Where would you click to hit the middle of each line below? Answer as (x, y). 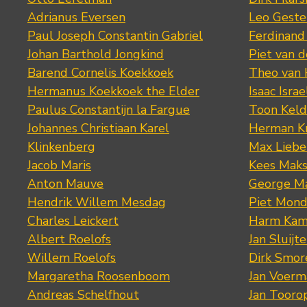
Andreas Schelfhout (83, 294)
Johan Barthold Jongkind (96, 54)
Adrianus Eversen (76, 17)
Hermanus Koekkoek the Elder (113, 91)
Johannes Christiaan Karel (98, 128)
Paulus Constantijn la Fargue (109, 109)
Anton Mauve (65, 183)
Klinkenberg (61, 146)
